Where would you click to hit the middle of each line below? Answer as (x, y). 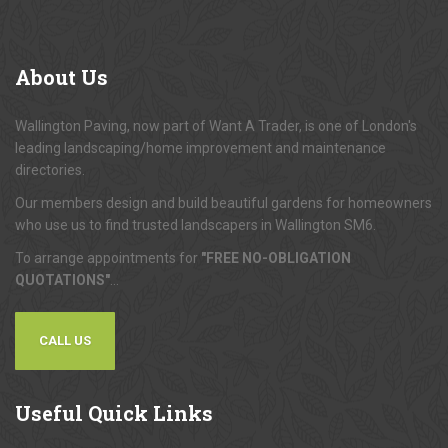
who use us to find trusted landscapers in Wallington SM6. (195, 225)
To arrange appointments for (108, 258)
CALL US (65, 341)
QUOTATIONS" (62, 280)
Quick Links (148, 413)
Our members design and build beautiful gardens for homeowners (223, 203)
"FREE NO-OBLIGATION (276, 258)
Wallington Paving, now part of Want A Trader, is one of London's (216, 126)
